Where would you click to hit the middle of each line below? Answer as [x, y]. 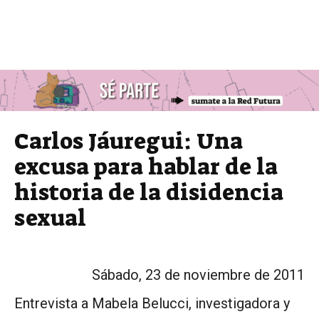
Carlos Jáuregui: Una [129, 141]
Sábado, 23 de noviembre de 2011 [198, 274]
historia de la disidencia [149, 192]
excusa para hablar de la [146, 166]
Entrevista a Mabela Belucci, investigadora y [152, 303]
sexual [50, 218]
